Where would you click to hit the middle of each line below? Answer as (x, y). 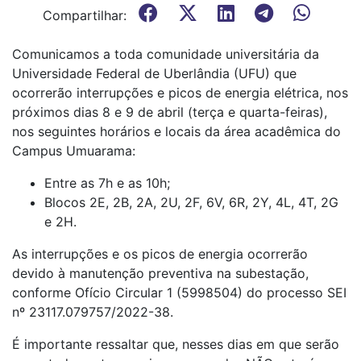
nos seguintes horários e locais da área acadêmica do (176, 131)
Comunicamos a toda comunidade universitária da (166, 54)
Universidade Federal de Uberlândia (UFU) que (154, 73)
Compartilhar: (85, 15)
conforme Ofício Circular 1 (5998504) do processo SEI (179, 293)
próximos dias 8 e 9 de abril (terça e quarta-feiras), (170, 112)
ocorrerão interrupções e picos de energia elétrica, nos (180, 93)
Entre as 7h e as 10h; (107, 183)
